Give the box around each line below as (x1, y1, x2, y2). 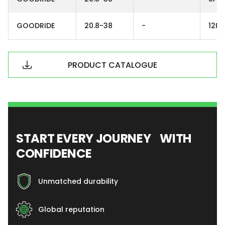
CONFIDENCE (16, 145, 92, 162)
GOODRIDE (17, 21, 55, 31)
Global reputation (38, 204, 104, 214)
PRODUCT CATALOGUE (68, 59, 157, 71)
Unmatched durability (38, 176, 118, 186)
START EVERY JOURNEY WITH (16, 130, 191, 147)
